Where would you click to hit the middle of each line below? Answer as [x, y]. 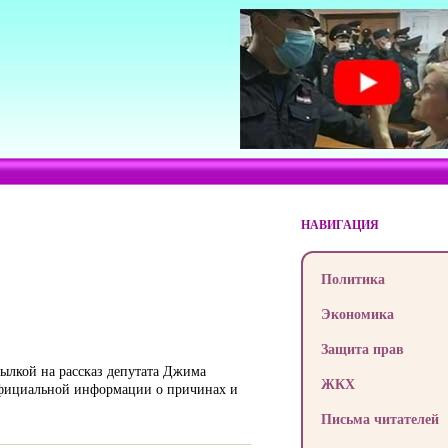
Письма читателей [379, 418]
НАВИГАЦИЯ [339, 224]
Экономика [357, 313]
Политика [352, 278]
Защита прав [362, 348]
